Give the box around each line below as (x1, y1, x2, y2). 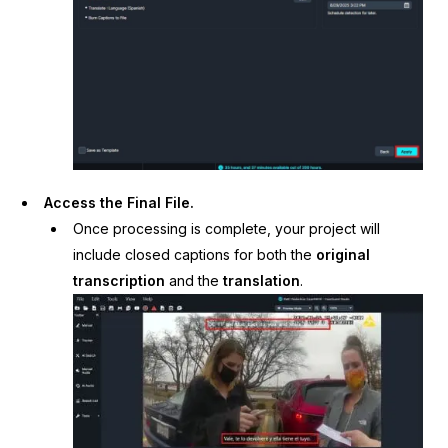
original (315, 246, 370, 264)
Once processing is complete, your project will (72, 220, 380, 238)
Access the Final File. (44, 194, 195, 212)
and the (164, 272, 223, 290)
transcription (72, 272, 165, 290)
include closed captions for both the (72, 246, 316, 264)
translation (222, 272, 300, 290)
